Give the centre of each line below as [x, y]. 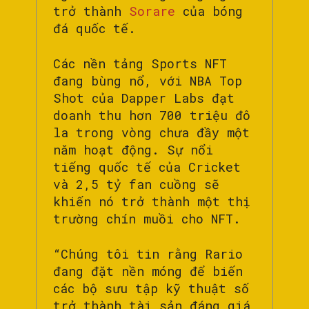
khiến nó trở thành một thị [152, 202]
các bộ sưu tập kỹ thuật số [151, 289]
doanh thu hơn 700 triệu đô [152, 116]
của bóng [209, 11]
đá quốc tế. [94, 29]
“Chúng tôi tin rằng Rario [148, 254]
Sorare [152, 11]
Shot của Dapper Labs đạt [144, 98]
